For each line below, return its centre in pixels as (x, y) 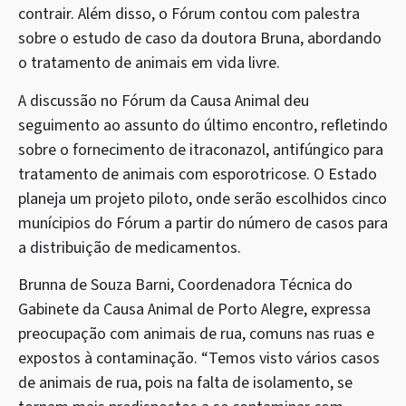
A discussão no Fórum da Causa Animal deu (164, 101)
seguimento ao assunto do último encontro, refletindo (203, 125)
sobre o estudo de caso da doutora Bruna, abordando (200, 39)
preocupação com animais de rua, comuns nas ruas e (196, 334)
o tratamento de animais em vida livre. (149, 63)
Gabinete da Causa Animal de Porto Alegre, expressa (194, 310)
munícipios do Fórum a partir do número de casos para (203, 223)
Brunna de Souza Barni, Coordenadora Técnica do (185, 285)
